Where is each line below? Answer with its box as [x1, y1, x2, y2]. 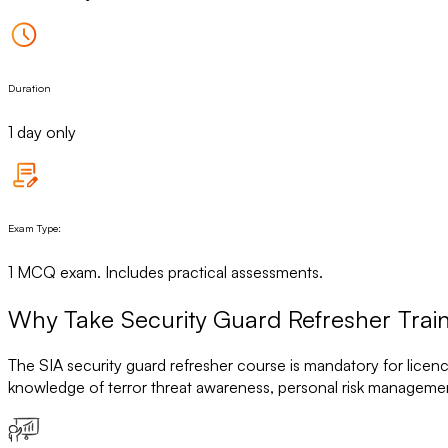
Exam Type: [8, 220, 61, 235]
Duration [8, 80, 51, 95]
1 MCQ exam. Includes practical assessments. [8, 261, 323, 282]
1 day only [8, 121, 76, 142]
